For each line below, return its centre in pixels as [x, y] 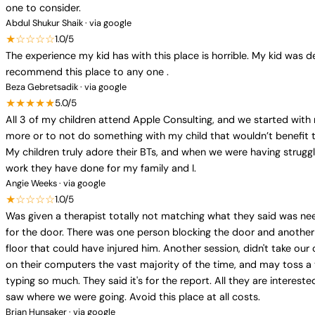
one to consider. [43, 8]
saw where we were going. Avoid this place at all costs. [133, 297]
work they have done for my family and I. [101, 168]
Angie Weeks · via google [56, 183]
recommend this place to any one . [87, 72]
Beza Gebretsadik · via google [66, 87]
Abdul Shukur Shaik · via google [69, 23]
